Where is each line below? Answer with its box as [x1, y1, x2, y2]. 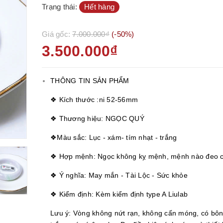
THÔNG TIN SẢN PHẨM [50, 77, 129, 85]
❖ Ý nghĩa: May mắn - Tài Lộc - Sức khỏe [50, 171, 188, 179]
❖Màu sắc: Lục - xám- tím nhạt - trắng [50, 133, 177, 141]
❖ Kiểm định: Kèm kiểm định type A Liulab [50, 190, 188, 198]
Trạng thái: [42, 2, 79, 11]
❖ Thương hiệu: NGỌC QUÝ [50, 114, 144, 122]
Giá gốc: [42, 30, 73, 38]
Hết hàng [84, 2, 114, 11]
